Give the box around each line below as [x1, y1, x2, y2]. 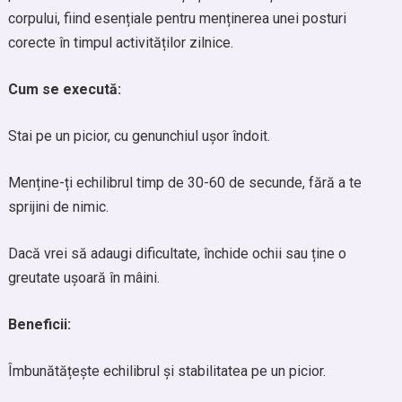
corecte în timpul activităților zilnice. [7, 34, 233, 51]
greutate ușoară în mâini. [7, 269, 160, 286]
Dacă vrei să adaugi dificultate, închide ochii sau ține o [7, 245, 346, 262]
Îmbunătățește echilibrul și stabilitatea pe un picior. [7, 363, 326, 380]
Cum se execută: [7, 81, 121, 98]
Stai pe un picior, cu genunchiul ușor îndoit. [7, 127, 270, 144]
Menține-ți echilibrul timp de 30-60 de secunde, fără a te [7, 174, 362, 191]
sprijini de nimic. [7, 198, 109, 215]
